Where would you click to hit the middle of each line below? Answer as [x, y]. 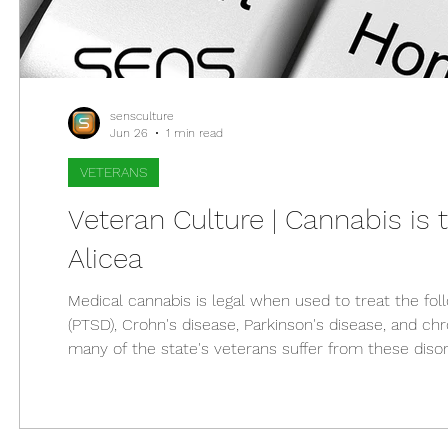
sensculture [142, 116]
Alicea [105, 258]
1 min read [194, 132]
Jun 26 [129, 132]
